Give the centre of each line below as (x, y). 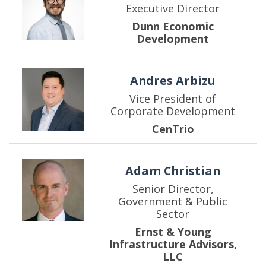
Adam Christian (173, 171)
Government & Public (173, 202)
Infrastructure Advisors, (173, 244)
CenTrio (173, 129)
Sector (173, 214)
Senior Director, (173, 189)
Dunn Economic (173, 26)
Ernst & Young (173, 232)
